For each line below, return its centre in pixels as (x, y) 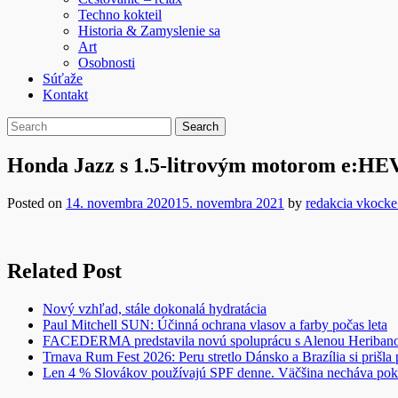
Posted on (36, 203)
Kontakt (65, 95)
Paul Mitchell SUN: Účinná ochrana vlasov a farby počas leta (215, 324)
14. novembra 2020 (120, 203)
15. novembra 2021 (230, 203)
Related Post (64, 271)
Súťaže (63, 79)
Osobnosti (107, 63)
